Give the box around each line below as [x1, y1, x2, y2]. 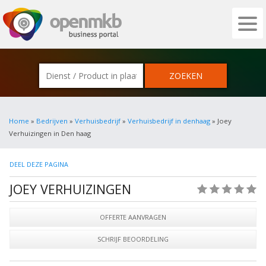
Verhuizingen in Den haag [9, 129, 91, 138]
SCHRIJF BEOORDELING [97, 235, 169, 243]
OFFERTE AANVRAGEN [100, 213, 166, 221]
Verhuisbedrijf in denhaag [128, 116, 210, 125]
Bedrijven [36, 116, 68, 125]
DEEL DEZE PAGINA [9, 160, 68, 169]
